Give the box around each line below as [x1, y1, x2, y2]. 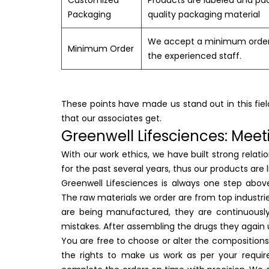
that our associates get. [61, 112, 162, 125]
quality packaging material [148, 8, 260, 21]
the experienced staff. [148, 50, 241, 62]
